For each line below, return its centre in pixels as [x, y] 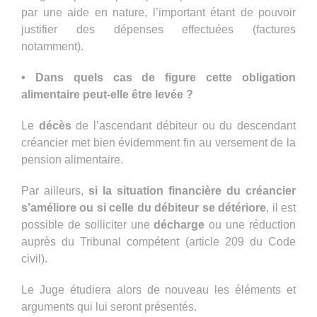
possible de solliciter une [88, 224]
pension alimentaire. [72, 159]
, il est [281, 207]
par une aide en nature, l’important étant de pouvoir [158, 12]
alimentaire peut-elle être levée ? [107, 94]
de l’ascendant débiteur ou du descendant [184, 125]
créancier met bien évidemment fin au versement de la [158, 142]
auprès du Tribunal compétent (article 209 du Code [158, 241]
